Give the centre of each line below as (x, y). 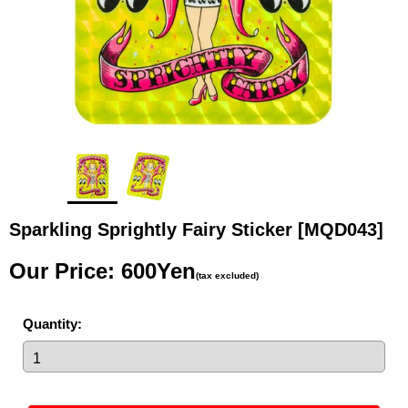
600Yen (158, 270)
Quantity (50, 323)
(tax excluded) (227, 275)
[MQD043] (341, 229)
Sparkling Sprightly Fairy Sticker (153, 229)
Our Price (58, 270)
